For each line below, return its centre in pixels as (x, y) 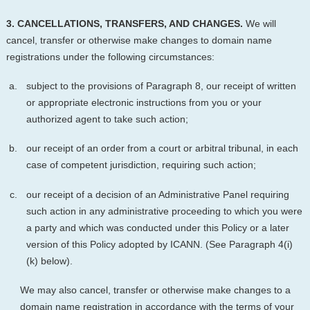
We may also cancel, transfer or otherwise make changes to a (155, 290)
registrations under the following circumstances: (110, 56)
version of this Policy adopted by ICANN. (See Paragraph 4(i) (159, 244)
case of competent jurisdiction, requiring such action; (141, 165)
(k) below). (49, 261)
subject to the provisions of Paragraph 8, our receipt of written (161, 86)
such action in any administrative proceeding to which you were (164, 211)
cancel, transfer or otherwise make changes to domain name (139, 40)
